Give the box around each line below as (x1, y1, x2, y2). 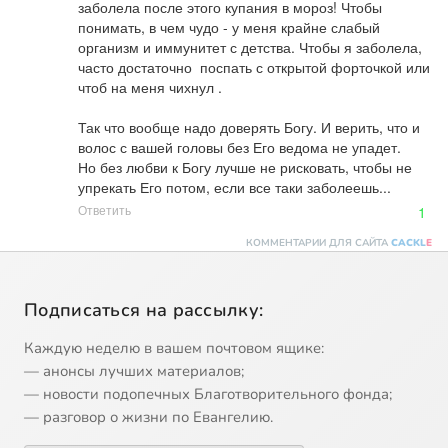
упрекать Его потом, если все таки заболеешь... (78, 176, 391, 197)
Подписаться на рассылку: (24, 297, 264, 322)
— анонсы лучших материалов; (24, 360, 244, 381)
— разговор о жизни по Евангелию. (24, 406, 273, 427)
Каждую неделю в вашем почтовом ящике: (24, 337, 324, 358)
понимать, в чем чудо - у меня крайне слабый (78, 16, 380, 37)
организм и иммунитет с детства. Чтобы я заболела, (78, 36, 422, 57)
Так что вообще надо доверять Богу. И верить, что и (78, 116, 420, 137)
